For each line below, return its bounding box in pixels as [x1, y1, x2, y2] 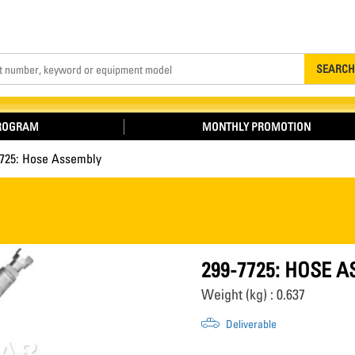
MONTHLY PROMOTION [201, 120, 311, 133]
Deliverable [225, 317, 277, 331]
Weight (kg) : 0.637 [200, 285, 305, 303]
